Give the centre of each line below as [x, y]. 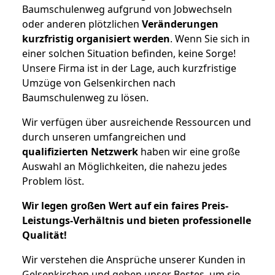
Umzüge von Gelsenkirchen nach [99, 83]
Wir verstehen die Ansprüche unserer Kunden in [134, 259]
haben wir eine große [189, 151]
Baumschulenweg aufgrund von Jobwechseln [127, 9]
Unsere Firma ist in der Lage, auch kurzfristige [129, 68]
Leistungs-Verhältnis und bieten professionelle [137, 220]
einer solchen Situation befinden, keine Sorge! [129, 53]
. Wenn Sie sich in [210, 38]
